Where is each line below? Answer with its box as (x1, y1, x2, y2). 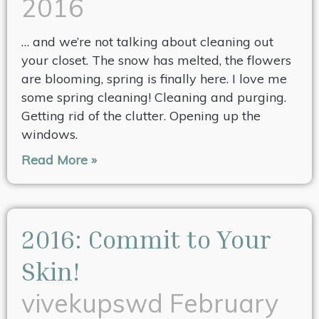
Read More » (21, 152, 97, 169)
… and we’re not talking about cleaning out (21, 33, 273, 51)
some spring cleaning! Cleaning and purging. (21, 89, 286, 106)
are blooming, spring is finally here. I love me (21, 70, 287, 88)
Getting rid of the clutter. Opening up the (21, 108, 261, 125)
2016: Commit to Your (21, 224, 271, 255)
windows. (21, 126, 78, 143)
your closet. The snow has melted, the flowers (21, 52, 291, 69)
